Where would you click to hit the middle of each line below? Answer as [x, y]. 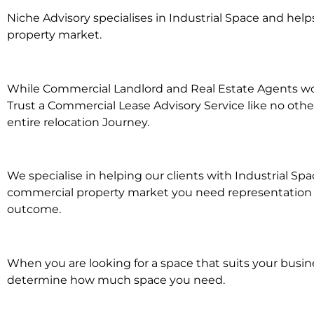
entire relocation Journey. [78, 122]
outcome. [34, 210]
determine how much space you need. [116, 280]
